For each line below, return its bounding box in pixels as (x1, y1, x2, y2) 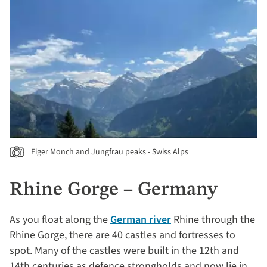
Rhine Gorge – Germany (10, 181, 217, 200)
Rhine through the (171, 212, 255, 228)
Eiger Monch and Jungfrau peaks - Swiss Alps (31, 146, 188, 159)
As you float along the (10, 212, 110, 228)
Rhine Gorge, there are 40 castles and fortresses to (10, 228, 235, 243)
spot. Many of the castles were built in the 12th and (10, 243, 239, 259)
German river (110, 212, 171, 228)
